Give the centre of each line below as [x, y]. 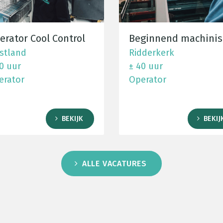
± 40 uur [146, 66]
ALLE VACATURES [114, 164]
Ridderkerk [152, 53]
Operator [148, 80]
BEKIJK [72, 119]
